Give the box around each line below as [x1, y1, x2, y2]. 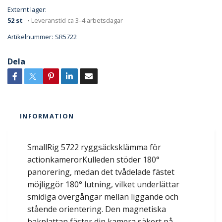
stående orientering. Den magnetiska [27, 204, 166, 215]
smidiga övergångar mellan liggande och [27, 191, 178, 203]
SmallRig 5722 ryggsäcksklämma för [27, 142, 161, 153]
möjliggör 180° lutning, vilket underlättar [27, 179, 179, 190]
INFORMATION [20, 111, 74, 121]
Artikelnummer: [7, 32, 53, 42]
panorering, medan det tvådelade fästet [27, 166, 174, 178]
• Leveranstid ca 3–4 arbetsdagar [27, 16, 123, 25]
